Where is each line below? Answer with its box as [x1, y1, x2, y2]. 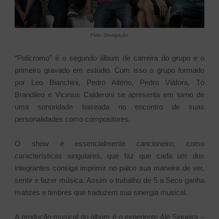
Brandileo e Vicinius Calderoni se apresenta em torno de [15, 90, 204, 99]
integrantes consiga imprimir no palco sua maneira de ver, [15, 164, 204, 173]
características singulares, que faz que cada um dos [15, 152, 204, 160]
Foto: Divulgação [90, 32, 129, 38]
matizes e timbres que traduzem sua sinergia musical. [15, 188, 189, 197]
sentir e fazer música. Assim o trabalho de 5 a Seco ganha [15, 176, 204, 185]
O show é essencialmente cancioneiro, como [15, 139, 204, 148]
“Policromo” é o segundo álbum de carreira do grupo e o [15, 54, 204, 63]
